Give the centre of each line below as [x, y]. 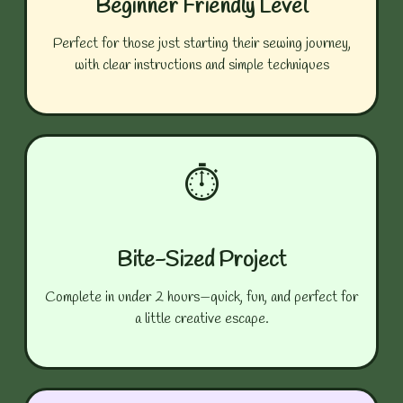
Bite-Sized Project [201, 260]
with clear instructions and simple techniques [201, 65]
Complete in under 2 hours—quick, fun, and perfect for [201, 297]
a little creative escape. [201, 318]
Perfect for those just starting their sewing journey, [201, 43]
